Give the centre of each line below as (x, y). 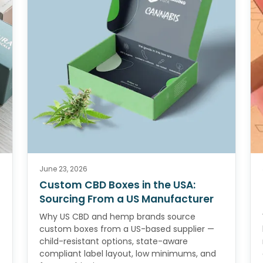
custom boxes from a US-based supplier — (127, 229)
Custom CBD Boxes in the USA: (117, 185)
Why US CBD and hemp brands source (117, 217)
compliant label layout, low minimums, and (128, 254)
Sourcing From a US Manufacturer (127, 199)
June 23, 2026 (63, 169)
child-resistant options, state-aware (114, 242)
